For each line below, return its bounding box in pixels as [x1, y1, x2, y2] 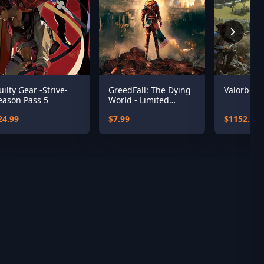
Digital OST [108, 104, 153, 115]
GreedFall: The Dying [108, 84, 191, 95]
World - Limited [108, 94, 169, 105]
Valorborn [224, 84, 263, 95]
